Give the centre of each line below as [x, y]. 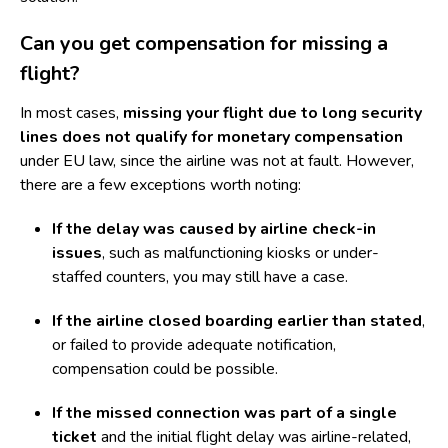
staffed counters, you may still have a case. [200, 277]
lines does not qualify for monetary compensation [211, 137]
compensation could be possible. [165, 369]
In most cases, [71, 113]
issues [77, 253]
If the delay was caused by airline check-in [214, 229]
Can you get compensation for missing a [204, 43]
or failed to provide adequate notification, [194, 345]
